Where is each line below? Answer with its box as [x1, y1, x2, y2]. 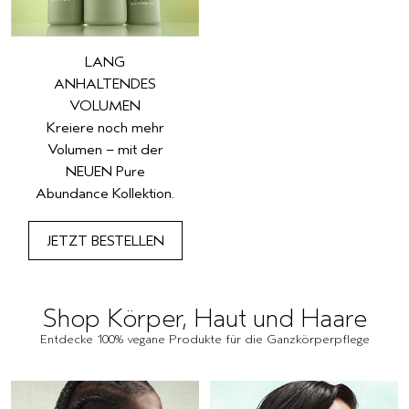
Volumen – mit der [47, 141, 163, 158]
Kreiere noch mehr [46, 119, 164, 136]
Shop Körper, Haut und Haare [42, 303, 367, 333]
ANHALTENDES [54, 75, 156, 92]
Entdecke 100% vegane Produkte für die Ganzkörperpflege [39, 330, 370, 347]
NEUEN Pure [65, 163, 145, 180]
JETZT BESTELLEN [46, 232, 164, 249]
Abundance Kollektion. [36, 184, 174, 202]
